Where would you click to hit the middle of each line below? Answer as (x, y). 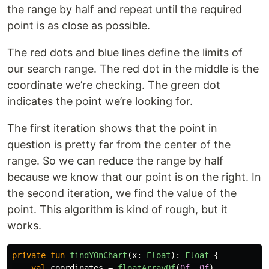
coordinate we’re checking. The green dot (114, 85)
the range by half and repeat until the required (125, 10)
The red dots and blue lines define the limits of (125, 53)
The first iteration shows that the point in (112, 128)
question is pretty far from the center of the (119, 145)
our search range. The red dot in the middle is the (133, 69)
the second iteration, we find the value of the (122, 193)
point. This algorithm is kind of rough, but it (117, 210)
